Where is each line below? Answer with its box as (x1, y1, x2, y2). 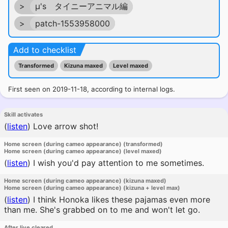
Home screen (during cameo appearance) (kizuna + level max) (4, 184, 180, 191)
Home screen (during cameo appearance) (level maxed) (4, 148, 162, 155)
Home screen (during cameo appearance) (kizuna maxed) (4, 177, 166, 184)
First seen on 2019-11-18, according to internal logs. (8, 85, 175, 93)
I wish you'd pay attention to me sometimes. (31, 158, 204, 168)
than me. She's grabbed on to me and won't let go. (4, 205, 200, 215)
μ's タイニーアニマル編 (35, 1, 128, 11)
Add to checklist (13, 45, 76, 55)
